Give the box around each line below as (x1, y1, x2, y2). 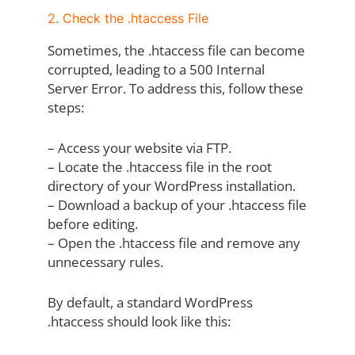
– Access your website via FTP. (47, 139, 231, 158)
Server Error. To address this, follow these (47, 79, 303, 98)
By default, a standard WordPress (47, 293, 253, 312)
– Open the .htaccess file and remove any (47, 234, 300, 253)
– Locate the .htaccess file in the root (47, 158, 272, 177)
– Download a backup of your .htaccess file (47, 196, 307, 215)
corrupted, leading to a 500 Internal (47, 60, 265, 79)
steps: (47, 98, 84, 117)
